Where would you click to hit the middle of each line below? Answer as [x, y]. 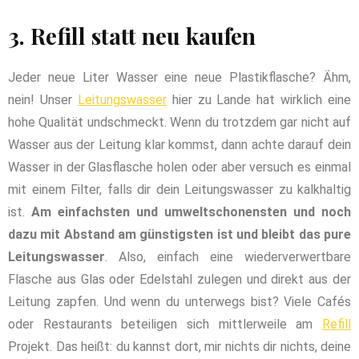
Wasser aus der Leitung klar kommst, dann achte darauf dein [179, 144]
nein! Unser [43, 99]
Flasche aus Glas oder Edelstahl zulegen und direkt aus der [179, 279]
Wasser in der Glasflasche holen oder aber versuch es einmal [179, 167]
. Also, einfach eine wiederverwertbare [228, 256]
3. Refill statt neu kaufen [132, 35]
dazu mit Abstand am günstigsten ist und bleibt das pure [179, 234]
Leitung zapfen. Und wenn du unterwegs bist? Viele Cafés [179, 301]
